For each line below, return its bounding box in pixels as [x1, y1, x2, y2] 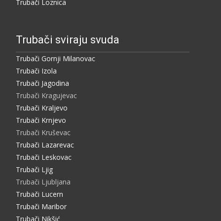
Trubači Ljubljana [16, 177, 71, 186]
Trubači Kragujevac [16, 90, 77, 100]
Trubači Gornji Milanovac [16, 53, 95, 63]
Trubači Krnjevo [16, 115, 66, 125]
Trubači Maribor [16, 201, 67, 211]
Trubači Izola [16, 66, 57, 75]
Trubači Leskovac [16, 152, 72, 162]
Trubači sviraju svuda [16, 33, 119, 46]
